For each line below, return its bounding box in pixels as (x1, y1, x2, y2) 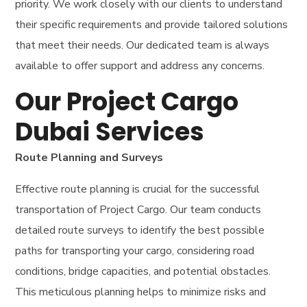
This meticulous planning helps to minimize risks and (15, 284, 267, 299)
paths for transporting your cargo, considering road (15, 243, 255, 258)
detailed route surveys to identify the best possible (15, 222, 265, 238)
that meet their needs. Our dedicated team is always (15, 37, 270, 53)
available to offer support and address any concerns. (15, 58, 265, 73)
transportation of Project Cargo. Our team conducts (15, 201, 262, 217)
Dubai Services (15, 114, 205, 149)
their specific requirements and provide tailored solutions (15, 16, 288, 32)
